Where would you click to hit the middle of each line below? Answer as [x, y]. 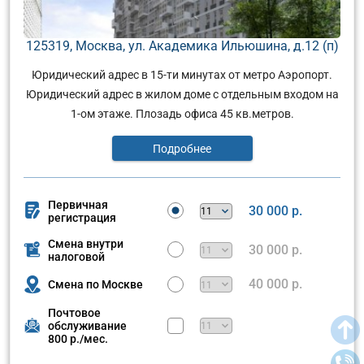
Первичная [78, 204]
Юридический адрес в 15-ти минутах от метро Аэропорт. [182, 74]
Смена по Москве [95, 285]
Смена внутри [86, 243]
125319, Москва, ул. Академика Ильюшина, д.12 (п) [182, 45]
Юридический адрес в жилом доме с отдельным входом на [182, 94]
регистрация [82, 217]
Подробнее [182, 148]
